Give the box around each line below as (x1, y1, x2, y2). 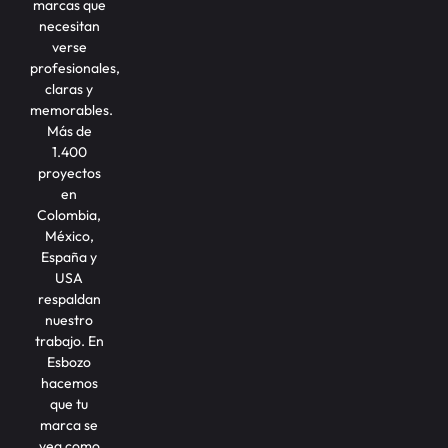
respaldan (37, 290, 101, 309)
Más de (46, 122, 92, 141)
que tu (50, 395, 89, 414)
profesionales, (30, 59, 120, 78)
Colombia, (37, 206, 102, 225)
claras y (45, 80, 94, 99)
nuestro (45, 311, 94, 330)
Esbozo (47, 353, 92, 372)
